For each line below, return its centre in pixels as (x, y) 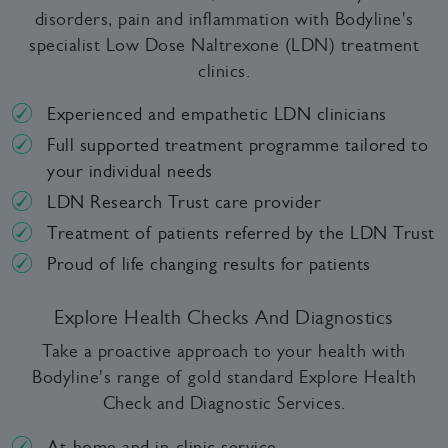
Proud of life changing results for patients (209, 264)
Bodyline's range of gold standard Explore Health (224, 377)
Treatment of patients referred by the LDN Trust (241, 233)
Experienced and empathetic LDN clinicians (217, 114)
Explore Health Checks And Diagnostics (224, 318)
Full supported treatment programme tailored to (237, 145)
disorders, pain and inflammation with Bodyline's (224, 18)
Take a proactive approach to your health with (224, 351)
